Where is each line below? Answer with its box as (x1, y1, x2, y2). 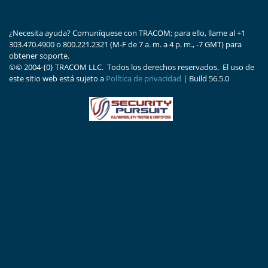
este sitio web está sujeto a (9, 73, 104, 84)
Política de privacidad (106, 73, 181, 84)
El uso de (223, 62, 254, 72)
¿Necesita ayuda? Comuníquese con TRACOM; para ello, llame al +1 (9, 28, 245, 38)
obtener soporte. (9, 50, 69, 61)
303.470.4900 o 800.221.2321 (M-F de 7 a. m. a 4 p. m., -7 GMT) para (9, 39, 242, 50)
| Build (183, 73, 207, 84)
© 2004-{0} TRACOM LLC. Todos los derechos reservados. (16, 62, 219, 72)
